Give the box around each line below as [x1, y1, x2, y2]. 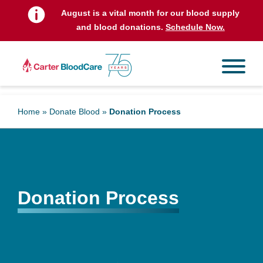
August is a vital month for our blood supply [61, 8, 240, 18]
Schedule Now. [165, 22, 225, 32]
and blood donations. [76, 22, 166, 32]
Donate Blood [49, 107, 100, 116]
